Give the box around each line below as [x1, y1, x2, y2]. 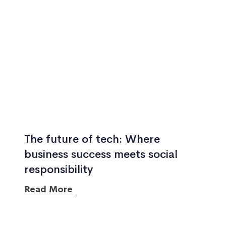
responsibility [24, 162, 93, 177]
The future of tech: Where [24, 132, 160, 146]
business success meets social [24, 147, 178, 161]
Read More [24, 184, 73, 195]
